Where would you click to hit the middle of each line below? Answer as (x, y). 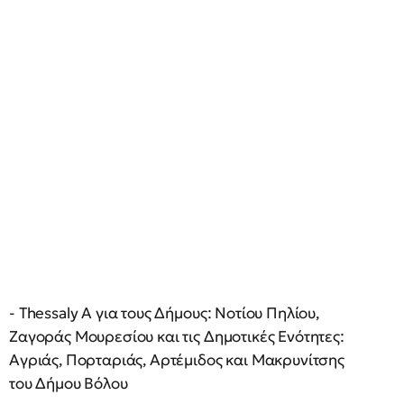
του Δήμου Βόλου (69, 383)
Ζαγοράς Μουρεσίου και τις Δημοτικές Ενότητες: (177, 336)
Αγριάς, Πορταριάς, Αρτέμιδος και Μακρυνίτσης (177, 360)
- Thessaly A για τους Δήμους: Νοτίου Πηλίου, (164, 313)
